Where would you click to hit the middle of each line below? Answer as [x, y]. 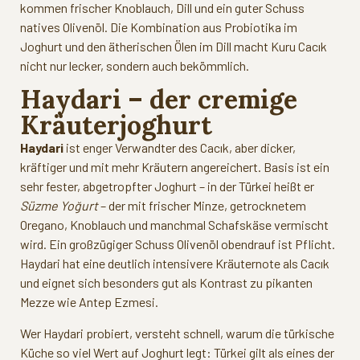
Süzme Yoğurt [59, 206]
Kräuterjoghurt [116, 125]
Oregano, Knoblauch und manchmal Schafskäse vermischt [174, 225]
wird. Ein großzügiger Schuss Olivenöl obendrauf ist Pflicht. [178, 244]
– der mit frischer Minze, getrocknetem [202, 206]
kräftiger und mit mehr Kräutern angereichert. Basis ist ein [175, 167]
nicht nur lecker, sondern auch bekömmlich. [135, 65]
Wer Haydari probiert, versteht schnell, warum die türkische [177, 333]
